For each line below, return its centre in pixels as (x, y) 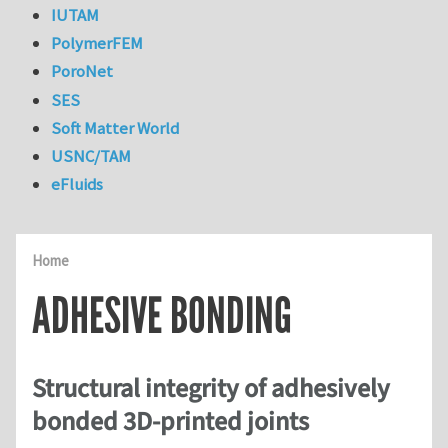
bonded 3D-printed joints (170, 421)
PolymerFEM (97, 43)
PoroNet (82, 71)
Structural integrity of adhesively (211, 388)
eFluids (77, 184)
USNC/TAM (91, 156)
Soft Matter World (115, 127)
